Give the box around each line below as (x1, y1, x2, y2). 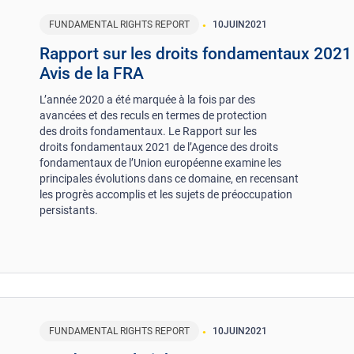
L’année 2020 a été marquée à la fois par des (40, 92, 256, 106)
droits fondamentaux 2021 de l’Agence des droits (40, 140, 279, 153)
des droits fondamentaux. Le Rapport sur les (40, 124, 258, 137)
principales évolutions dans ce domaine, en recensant (40, 171, 299, 185)
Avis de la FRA (40, 63, 145, 83)
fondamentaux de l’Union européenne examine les (40, 156, 282, 169)
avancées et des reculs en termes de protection (40, 108, 268, 122)
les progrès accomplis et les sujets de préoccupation (40, 187, 293, 201)
